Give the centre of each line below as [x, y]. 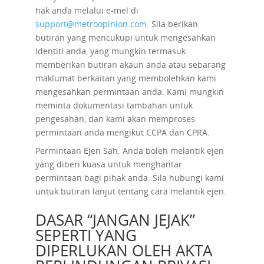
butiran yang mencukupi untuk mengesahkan [125, 37]
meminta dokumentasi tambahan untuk [114, 105]
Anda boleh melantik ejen [172, 151]
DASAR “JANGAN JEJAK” [115, 220]
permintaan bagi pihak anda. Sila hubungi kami [129, 178]
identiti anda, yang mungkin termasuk [110, 51]
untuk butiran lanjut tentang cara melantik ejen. [131, 191]
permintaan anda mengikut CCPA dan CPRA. [122, 132]
